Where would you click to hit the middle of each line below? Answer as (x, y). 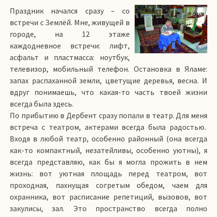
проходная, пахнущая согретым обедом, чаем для (108, 185)
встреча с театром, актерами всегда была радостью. (108, 127)
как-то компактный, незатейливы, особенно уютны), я (108, 150)
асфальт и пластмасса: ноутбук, (70, 57)
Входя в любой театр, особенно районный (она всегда (108, 139)
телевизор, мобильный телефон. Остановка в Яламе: (108, 69)
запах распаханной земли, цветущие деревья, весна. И (108, 80)
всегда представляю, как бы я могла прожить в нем (108, 162)
